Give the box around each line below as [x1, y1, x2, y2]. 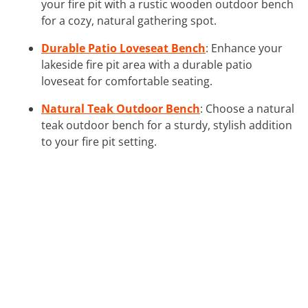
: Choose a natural [200, 100, 294, 116]
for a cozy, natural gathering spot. [41, 12, 217, 28]
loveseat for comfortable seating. [41, 73, 212, 89]
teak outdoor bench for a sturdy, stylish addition [41, 117, 292, 133]
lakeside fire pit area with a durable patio [41, 56, 252, 72]
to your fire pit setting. [41, 133, 157, 149]
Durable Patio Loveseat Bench [41, 40, 206, 56]
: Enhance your [206, 40, 283, 56]
